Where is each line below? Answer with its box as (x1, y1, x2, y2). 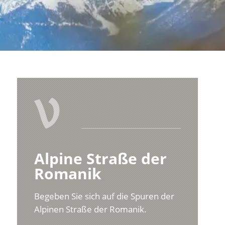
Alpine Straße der (34, 148, 167, 169)
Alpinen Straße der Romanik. (34, 203, 147, 215)
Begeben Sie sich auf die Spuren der (34, 190, 175, 202)
